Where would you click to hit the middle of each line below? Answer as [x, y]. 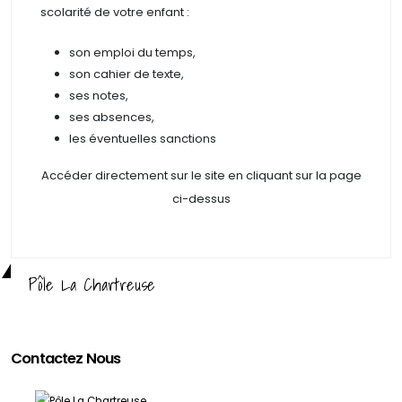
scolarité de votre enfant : [116, 12]
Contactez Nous [66, 358]
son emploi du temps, [134, 52]
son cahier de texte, [127, 74]
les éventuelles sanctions [143, 138]
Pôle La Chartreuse [92, 284]
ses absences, [112, 117]
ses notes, [99, 95]
